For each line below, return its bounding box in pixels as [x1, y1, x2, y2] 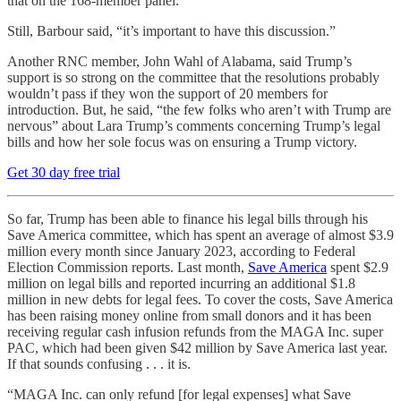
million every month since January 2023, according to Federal [7, 243, 355, 259]
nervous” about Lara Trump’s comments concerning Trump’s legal [7, 118, 380, 133]
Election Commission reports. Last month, [7, 260, 248, 275]
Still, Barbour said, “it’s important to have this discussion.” [7, 23, 336, 38]
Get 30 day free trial [7, 165, 120, 180]
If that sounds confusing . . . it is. [7, 356, 191, 371]
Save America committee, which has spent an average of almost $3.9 [7, 227, 394, 243]
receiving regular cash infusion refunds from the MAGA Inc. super [7, 324, 383, 339]
